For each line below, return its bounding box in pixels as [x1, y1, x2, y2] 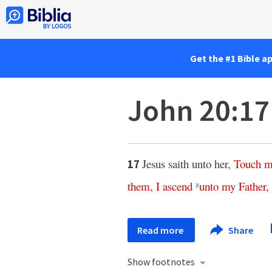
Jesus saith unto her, [142, 156, 234, 171]
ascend [163, 178, 192, 194]
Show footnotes [127, 256, 197, 268]
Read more [137, 224, 185, 236]
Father [239, 178, 266, 194]
